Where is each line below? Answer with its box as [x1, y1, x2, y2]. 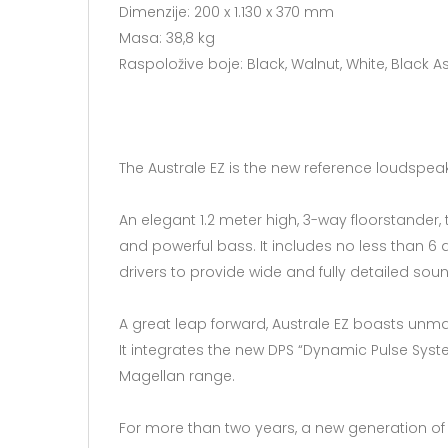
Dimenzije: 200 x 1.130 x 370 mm [119, 2, 334, 23]
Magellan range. [119, 366, 235, 387]
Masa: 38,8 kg [119, 28, 215, 49]
